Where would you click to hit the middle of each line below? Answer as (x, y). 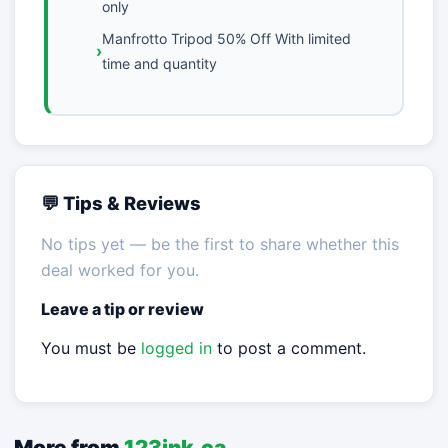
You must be (90, 347)
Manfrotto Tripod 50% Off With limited (226, 39)
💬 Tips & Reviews (120, 202)
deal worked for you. (119, 269)
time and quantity (159, 64)
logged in (176, 347)
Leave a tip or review (122, 308)
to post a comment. (288, 347)
